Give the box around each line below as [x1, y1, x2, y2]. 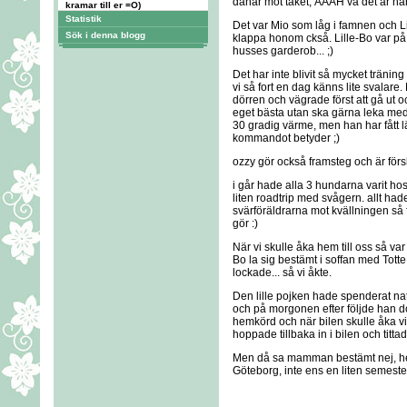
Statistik [65, 14, 102, 24]
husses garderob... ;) [233, 45, 333, 57]
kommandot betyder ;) [233, 132, 340, 144]
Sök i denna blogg [65, 30, 145, 40]
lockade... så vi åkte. [233, 266, 332, 279]
